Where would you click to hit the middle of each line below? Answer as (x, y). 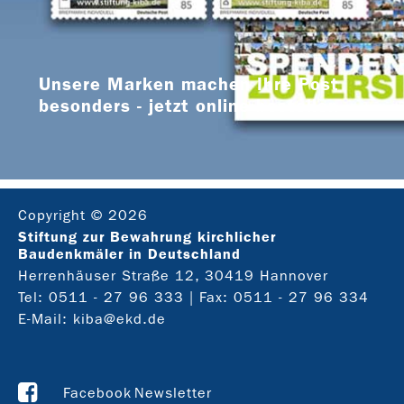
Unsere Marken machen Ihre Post (189, 84)
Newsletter (173, 393)
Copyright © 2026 (83, 216)
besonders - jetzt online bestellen (189, 106)
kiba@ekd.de (119, 319)
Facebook (97, 393)
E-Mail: (46, 319)
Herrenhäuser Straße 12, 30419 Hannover (173, 276)
